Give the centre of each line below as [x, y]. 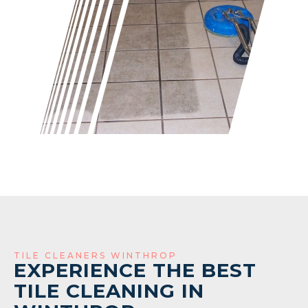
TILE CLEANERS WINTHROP [96, 255]
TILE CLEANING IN [109, 290]
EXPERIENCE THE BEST [135, 270]
